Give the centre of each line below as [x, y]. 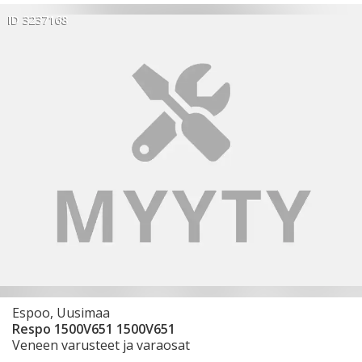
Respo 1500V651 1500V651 [94, 328]
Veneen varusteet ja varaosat [101, 345]
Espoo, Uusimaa [61, 312]
